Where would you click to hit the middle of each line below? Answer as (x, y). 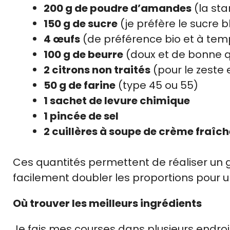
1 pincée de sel (81, 116)
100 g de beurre (83, 54)
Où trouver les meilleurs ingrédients (107, 203)
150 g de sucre (81, 23)
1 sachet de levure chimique (117, 100)
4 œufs (62, 39)
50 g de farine (80, 85)
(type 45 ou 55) (157, 85)
